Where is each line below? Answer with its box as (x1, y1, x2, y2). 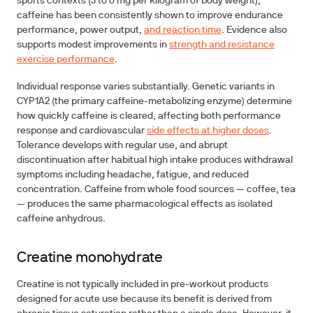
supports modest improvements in (17, 41, 169, 50)
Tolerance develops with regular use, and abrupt (17, 141, 228, 150)
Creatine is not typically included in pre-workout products (17, 280, 268, 289)
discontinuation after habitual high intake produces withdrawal (17, 156, 293, 165)
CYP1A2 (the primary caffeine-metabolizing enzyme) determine (17, 97, 292, 106)
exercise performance (17, 55, 115, 64)
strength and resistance (169, 41, 275, 50)
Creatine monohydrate (17, 252, 163, 265)
